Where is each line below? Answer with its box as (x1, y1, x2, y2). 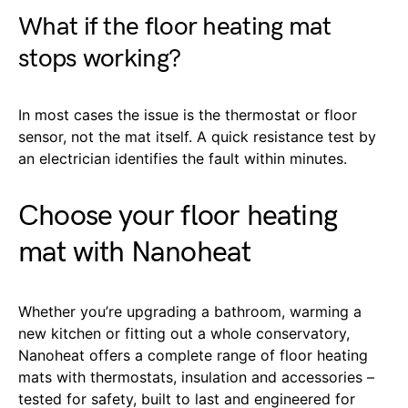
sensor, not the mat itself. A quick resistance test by (18, 127, 376, 146)
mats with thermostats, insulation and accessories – (18, 367, 374, 386)
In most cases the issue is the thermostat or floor (18, 105, 357, 124)
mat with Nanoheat (18, 234, 251, 270)
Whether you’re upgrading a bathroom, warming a (18, 301, 362, 321)
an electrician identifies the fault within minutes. (18, 148, 347, 168)
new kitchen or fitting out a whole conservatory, (18, 323, 350, 342)
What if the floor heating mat (18, 11, 331, 42)
